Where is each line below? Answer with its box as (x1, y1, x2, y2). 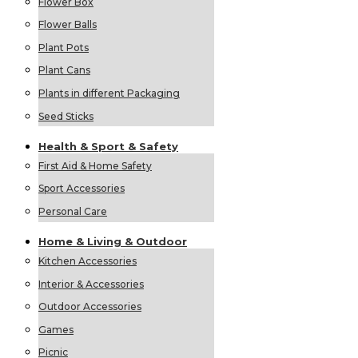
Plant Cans (38, 64, 90, 77)
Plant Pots (38, 41, 89, 54)
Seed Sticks (38, 109, 93, 122)
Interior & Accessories (38, 277, 144, 290)
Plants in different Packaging (38, 87, 180, 100)
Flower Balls (38, 18, 97, 31)
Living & (87, 235, 136, 249)
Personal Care (38, 205, 107, 217)
